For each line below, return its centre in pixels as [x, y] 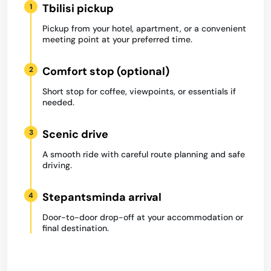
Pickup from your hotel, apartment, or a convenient [144, 28]
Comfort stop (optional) [106, 71]
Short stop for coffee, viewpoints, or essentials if [139, 91]
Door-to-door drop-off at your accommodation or [143, 217]
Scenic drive [75, 134]
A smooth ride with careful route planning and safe [144, 154]
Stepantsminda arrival [102, 197]
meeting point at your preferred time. [117, 39]
